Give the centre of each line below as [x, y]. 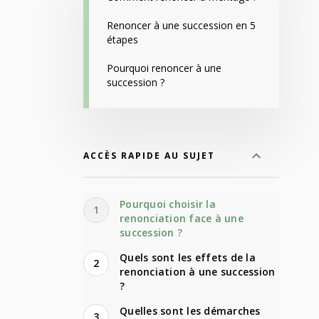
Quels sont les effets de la [188, 258]
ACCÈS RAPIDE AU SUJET [149, 155]
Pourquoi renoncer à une [164, 68]
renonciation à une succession [198, 272]
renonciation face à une [182, 219]
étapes [122, 40]
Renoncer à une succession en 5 [181, 26]
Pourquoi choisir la [168, 204]
